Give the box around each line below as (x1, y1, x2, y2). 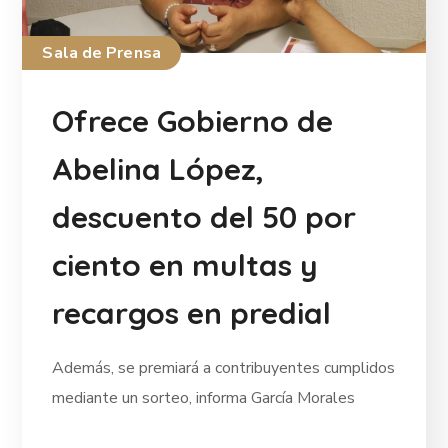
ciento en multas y (52, 246, 319, 285)
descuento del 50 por (52, 198, 357, 237)
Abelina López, (52, 150, 265, 189)
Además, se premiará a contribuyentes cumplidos (52, 357, 396, 380)
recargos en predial (52, 294, 332, 333)
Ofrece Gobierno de (52, 102, 334, 141)
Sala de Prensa (42, 42, 161, 65)
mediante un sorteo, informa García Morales (52, 387, 356, 410)
